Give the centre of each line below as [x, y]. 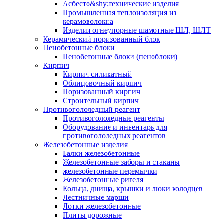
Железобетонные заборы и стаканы [121, 162]
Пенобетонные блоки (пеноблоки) [120, 56]
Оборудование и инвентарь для [115, 127]
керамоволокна [88, 21]
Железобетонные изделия [85, 144]
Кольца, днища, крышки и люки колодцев [133, 188]
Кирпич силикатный [97, 74]
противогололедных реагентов [114, 135]
